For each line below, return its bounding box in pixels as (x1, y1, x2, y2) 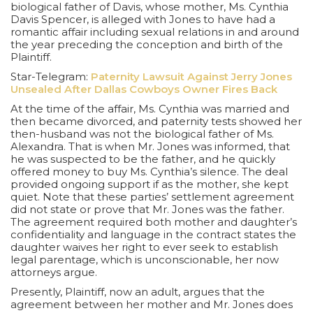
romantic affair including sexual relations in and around (10, 24, 299, 38)
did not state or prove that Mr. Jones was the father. (10, 202, 284, 216)
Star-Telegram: (10, 69, 91, 83)
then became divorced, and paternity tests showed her (10, 114, 302, 128)
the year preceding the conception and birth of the (10, 37, 283, 51)
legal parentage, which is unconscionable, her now (10, 252, 279, 266)
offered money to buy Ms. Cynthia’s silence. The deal (10, 164, 288, 178)
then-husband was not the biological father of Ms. (10, 126, 274, 140)
